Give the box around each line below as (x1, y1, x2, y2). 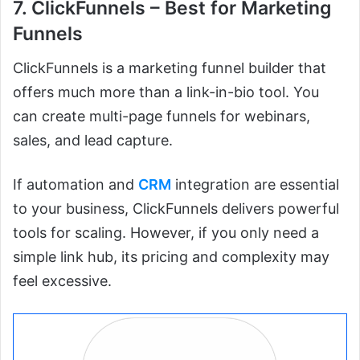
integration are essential (171, 175, 339, 193)
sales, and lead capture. (13, 131, 173, 149)
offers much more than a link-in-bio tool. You (13, 83, 319, 100)
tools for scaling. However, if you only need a (13, 223, 319, 241)
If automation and (13, 175, 138, 193)
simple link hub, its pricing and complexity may (13, 247, 329, 265)
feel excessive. (13, 272, 112, 289)
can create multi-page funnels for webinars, (13, 107, 310, 125)
